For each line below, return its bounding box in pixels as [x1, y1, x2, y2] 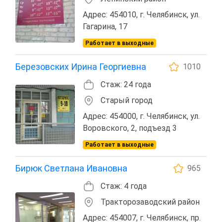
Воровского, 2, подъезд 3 [83, 123, 177, 133]
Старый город [101, 95, 153, 105]
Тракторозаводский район [101, 197, 200, 207]
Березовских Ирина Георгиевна [15, 61, 146, 72]
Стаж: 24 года [101, 79, 151, 89]
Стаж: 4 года [101, 181, 147, 191]
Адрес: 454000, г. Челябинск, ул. [83, 111, 200, 121]
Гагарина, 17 [83, 21, 127, 31]
